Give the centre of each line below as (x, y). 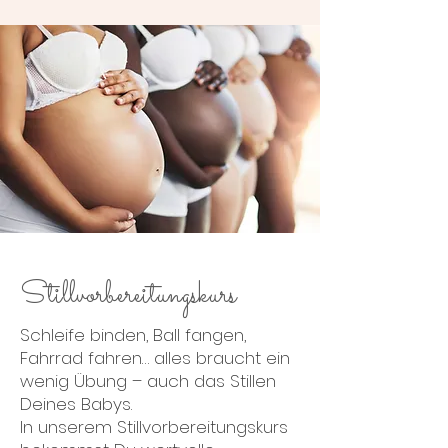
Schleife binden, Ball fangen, (133, 335)
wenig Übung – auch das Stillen (148, 381)
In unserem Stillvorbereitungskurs (154, 427)
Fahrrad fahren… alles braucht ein (155, 358)
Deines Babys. (76, 404)
